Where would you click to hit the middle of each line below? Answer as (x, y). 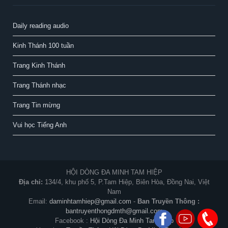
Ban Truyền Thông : (168, 202)
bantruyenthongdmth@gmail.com (114, 211)
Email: (39, 202)
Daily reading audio (41, 26)
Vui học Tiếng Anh (40, 125)
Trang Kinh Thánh (39, 66)
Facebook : (72, 221)
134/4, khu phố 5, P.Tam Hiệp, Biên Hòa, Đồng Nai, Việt (127, 182)
